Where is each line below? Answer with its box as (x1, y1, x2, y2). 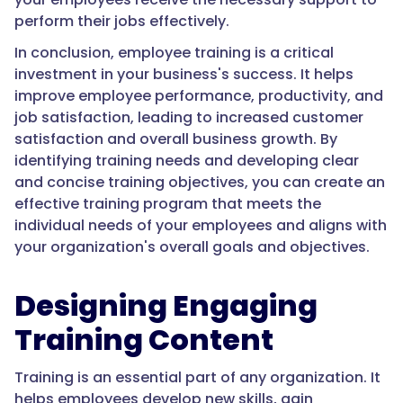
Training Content (14, 319, 273, 361)
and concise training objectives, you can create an (14, 172, 385, 193)
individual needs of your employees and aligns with (14, 215, 387, 237)
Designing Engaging (14, 285, 318, 327)
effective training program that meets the (14, 193, 321, 215)
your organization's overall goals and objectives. (14, 237, 370, 258)
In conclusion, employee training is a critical (14, 42, 334, 64)
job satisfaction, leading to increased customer (14, 107, 363, 129)
